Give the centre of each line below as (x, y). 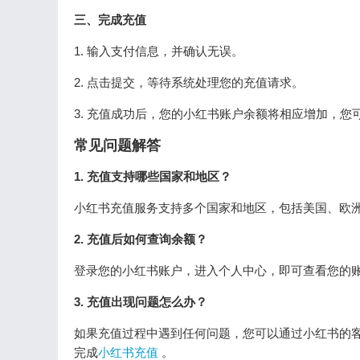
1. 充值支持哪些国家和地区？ (153, 176)
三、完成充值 (110, 20)
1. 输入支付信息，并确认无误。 (159, 51)
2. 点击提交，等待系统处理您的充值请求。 (189, 82)
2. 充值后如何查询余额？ (141, 239)
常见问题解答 (117, 145)
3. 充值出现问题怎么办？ (141, 302)
